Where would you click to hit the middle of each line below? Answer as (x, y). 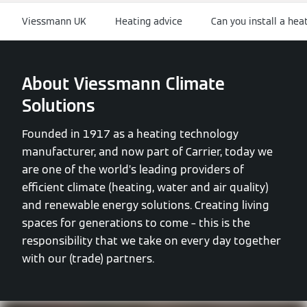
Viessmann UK (54, 21)
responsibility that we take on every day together (151, 241)
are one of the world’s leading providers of (133, 170)
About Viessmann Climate (123, 84)
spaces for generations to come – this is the (136, 223)
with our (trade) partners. (88, 259)
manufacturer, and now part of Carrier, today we (147, 152)
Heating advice (149, 21)
